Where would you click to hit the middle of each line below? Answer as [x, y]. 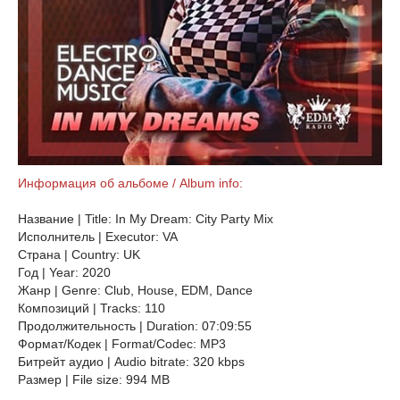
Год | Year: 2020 [64, 272]
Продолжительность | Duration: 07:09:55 [135, 326]
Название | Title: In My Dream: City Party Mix [146, 219]
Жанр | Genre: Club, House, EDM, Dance [137, 290]
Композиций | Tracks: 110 [92, 308]
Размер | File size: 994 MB [94, 379]
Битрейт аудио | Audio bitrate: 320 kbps [131, 362]
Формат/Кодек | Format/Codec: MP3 [124, 344]
